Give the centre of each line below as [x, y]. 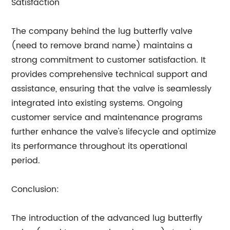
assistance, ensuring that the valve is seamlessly [112, 89]
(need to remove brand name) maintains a [102, 46]
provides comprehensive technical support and [110, 74]
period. [26, 161]
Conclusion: [35, 189]
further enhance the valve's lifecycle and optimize [114, 132]
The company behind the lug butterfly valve [102, 31]
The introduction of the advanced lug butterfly [107, 218]
